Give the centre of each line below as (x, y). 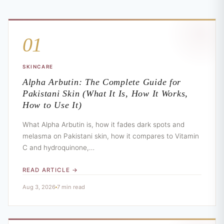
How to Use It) (52, 105)
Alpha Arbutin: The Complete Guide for (102, 82)
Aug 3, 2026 (39, 187)
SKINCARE (38, 67)
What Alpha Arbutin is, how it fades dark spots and (103, 125)
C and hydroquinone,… (58, 148)
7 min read (71, 187)
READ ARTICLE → (50, 170)
